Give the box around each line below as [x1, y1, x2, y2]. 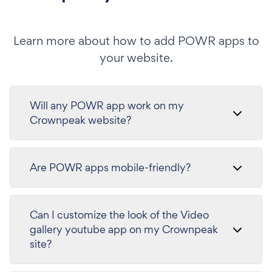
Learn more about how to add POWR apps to [13, 32, 259, 49]
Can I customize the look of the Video [30, 207, 209, 222]
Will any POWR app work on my [30, 98, 184, 112]
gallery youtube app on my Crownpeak [30, 222, 218, 236]
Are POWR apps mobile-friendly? [30, 160, 191, 174]
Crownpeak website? [30, 112, 131, 127]
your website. [99, 49, 173, 66]
